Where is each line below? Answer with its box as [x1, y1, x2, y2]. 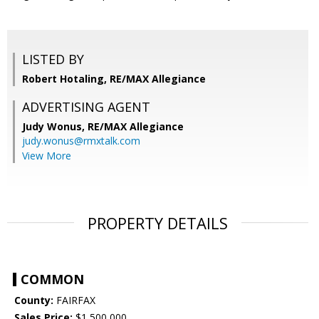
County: [14, 293, 53, 308]
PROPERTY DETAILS [88, 212, 228, 234]
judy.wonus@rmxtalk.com [22, 134, 140, 148]
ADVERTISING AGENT [22, 98, 150, 116]
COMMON [21, 271, 84, 288]
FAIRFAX [53, 293, 95, 308]
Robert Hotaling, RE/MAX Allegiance [22, 72, 206, 86]
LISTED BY [22, 51, 84, 68]
